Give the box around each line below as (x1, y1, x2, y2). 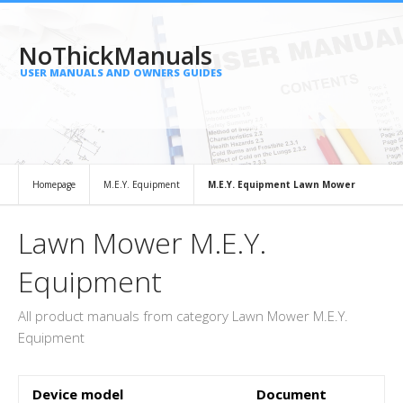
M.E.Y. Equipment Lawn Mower (208, 178, 355, 191)
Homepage (32, 178, 76, 191)
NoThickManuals (18, 39, 212, 72)
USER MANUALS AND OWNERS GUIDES (20, 66, 222, 79)
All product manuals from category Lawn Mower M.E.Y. (18, 307, 348, 325)
